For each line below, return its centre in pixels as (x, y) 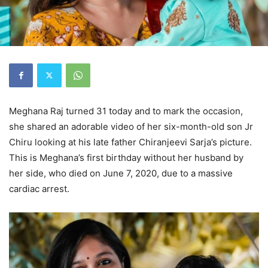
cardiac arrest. (39, 188)
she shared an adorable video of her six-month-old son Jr (131, 126)
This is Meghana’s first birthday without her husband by (126, 157)
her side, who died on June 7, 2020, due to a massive (121, 173)
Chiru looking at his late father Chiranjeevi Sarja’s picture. (130, 142)
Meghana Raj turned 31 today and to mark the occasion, (126, 111)
